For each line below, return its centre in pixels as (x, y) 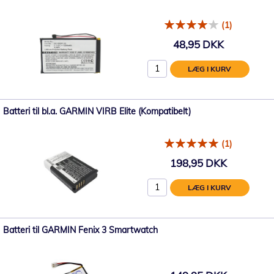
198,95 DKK (198, 163)
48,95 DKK (198, 44)
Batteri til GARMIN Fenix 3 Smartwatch (80, 230)
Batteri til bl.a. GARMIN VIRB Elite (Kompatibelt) (97, 111)
